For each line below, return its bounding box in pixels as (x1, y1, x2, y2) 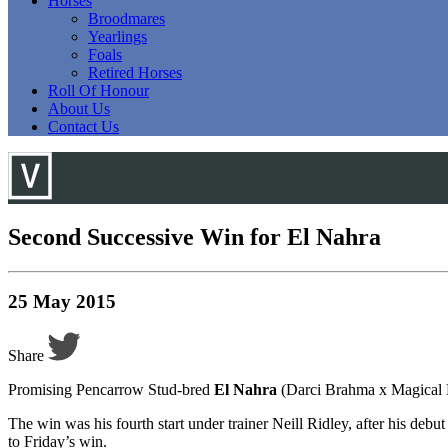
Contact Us (48, 117, 119, 135)
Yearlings (88, 27, 147, 45)
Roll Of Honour (48, 81, 149, 99)
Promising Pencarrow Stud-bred (8, 381, 214, 399)
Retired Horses (88, 63, 182, 81)
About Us (48, 99, 110, 117)
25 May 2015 (8, 291, 116, 313)
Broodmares (88, 9, 165, 27)
